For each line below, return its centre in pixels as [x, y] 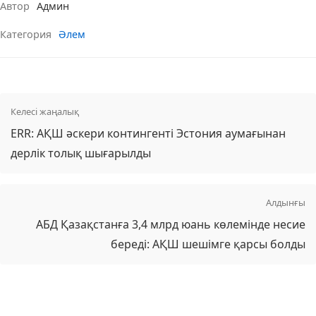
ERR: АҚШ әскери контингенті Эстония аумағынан [148, 134]
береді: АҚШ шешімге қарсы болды [208, 244]
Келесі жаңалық [45, 112]
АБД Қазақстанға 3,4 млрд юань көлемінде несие [171, 225]
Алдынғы [286, 203]
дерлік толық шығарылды [81, 153]
